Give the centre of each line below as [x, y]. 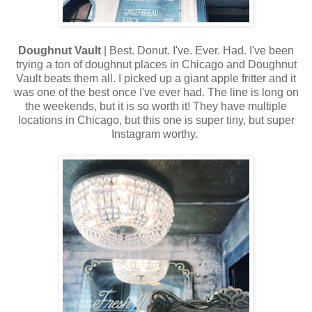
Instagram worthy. [156, 134]
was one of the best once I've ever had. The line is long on [156, 92]
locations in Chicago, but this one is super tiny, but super [156, 120]
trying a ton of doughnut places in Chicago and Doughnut [156, 64]
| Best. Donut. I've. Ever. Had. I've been [197, 50]
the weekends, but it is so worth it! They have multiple [156, 106]
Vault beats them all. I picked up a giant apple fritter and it [156, 78]
